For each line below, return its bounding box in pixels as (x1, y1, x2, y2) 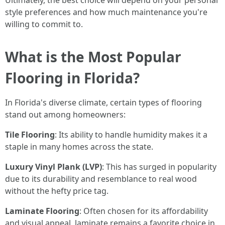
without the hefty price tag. (5, 185, 108, 196)
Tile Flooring (5, 129, 55, 140)
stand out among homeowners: (5, 109, 126, 120)
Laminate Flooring (5, 205, 79, 216)
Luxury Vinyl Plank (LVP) (5, 161, 102, 172)
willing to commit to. (5, 19, 83, 30)
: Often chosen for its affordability (79, 205, 208, 216)
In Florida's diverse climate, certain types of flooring (5, 97, 202, 108)
